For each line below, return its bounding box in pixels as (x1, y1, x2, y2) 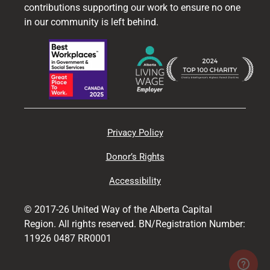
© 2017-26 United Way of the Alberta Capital (24, 203, 212, 215)
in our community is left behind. (24, 16, 159, 28)
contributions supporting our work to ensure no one (24, 1, 240, 13)
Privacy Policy (107, 127, 163, 138)
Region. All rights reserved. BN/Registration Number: (24, 218, 245, 230)
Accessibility (109, 175, 161, 186)
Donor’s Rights (105, 151, 165, 162)
